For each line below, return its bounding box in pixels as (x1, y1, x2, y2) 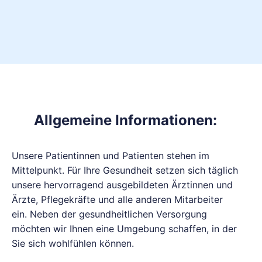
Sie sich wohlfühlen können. (12, 237, 134, 249)
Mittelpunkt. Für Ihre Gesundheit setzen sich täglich (12, 164, 238, 176)
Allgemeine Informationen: (33, 112, 217, 129)
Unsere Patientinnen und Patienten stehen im (12, 150, 209, 161)
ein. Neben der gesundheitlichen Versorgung (12, 208, 207, 220)
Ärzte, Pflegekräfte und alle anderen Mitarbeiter (12, 194, 223, 205)
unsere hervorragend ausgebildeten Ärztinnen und (12, 179, 233, 191)
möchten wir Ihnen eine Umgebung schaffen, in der (12, 223, 237, 235)
